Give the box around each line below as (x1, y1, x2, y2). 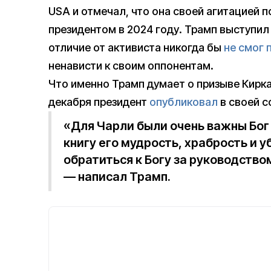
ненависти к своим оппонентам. (48, 59, 214, 73)
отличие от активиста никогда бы (48, 41, 224, 54)
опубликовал (149, 96, 218, 109)
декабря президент (48, 96, 149, 109)
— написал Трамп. (64, 169, 171, 184)
